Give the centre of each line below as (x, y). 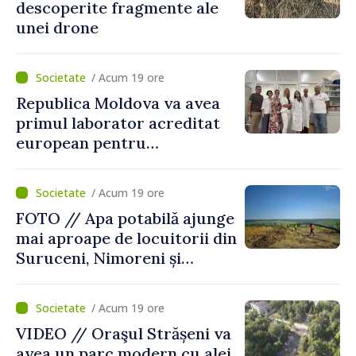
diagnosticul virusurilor (108, 162)
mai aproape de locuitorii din (126, 238)
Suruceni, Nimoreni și (99, 257)
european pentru (81, 142)
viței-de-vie (60, 182)
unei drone (57, 27)
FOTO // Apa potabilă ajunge (125, 218)
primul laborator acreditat (118, 122)
